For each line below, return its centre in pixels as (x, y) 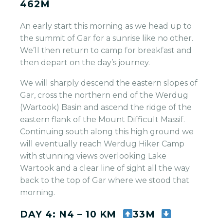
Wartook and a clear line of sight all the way (105, 168)
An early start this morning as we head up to (106, 26)
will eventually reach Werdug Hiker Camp (102, 144)
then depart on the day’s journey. (85, 62)
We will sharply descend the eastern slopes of (109, 83)
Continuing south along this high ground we (107, 132)
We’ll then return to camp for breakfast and (106, 50)
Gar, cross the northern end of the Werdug (104, 95)
